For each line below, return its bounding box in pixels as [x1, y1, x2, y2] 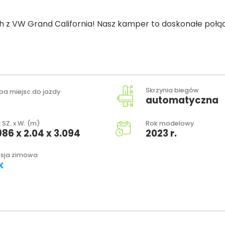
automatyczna [146, 94, 218, 107]
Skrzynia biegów [146, 86, 199, 95]
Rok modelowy [146, 119, 194, 128]
